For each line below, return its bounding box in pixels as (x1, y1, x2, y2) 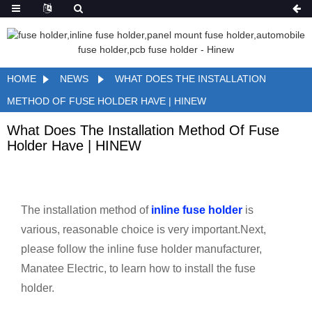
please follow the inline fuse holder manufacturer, (21, 243, 262, 255)
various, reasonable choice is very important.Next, (21, 224, 266, 235)
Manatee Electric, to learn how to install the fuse (21, 263, 256, 274)
